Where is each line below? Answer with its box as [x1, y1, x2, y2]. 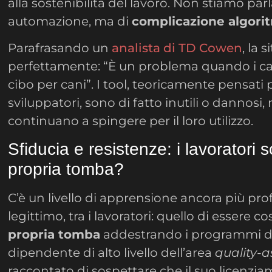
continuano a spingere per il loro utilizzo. [8, 114, 254, 129]
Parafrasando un [8, 41, 112, 56]
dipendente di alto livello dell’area [8, 245, 216, 260]
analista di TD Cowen [112, 41, 243, 56]
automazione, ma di [8, 13, 132, 29]
